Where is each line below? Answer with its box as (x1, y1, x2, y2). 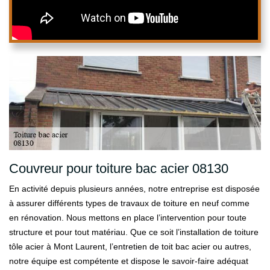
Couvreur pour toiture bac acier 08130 (9, 161, 228, 176)
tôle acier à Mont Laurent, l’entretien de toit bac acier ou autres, (9, 242, 251, 251)
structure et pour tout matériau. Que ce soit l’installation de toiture (9, 227, 259, 237)
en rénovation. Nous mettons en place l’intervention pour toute (9, 213, 246, 222)
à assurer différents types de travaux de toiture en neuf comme (9, 198, 250, 208)
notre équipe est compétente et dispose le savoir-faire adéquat (9, 256, 248, 266)
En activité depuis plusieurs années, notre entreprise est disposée (9, 184, 260, 193)
